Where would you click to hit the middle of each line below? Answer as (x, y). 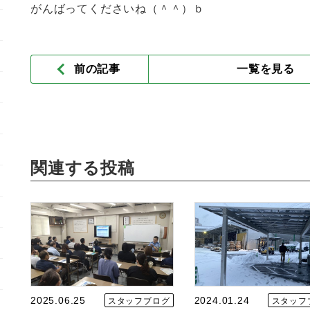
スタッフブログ (139, 301)
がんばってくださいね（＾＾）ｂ (118, 9)
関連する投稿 (83, 168)
